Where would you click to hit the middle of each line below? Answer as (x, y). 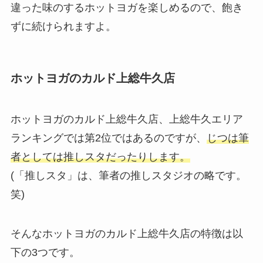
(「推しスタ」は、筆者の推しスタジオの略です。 (128, 175)
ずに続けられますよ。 (63, 26)
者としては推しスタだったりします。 (100, 156)
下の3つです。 (45, 253)
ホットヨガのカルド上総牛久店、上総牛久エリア (127, 119)
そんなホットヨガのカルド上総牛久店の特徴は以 (127, 234)
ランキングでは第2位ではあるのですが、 (108, 138)
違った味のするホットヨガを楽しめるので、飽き (127, 8)
